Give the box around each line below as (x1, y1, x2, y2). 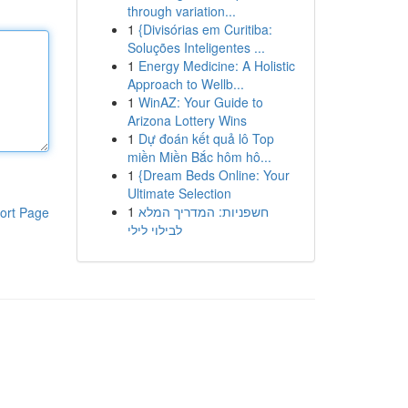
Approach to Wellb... (127, 75, 244, 93)
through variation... (127, 2, 236, 20)
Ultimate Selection (127, 184, 231, 202)
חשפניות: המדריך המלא (138, 202, 269, 220)
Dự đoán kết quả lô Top (138, 129, 274, 148)
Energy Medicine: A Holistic (138, 56, 295, 75)
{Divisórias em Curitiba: (138, 20, 272, 38)
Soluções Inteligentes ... (127, 38, 265, 56)
